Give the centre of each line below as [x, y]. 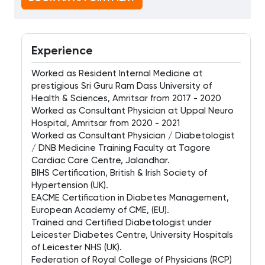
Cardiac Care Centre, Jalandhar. [101, 161]
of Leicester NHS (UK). [77, 248]
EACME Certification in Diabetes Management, [130, 198]
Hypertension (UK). [70, 185]
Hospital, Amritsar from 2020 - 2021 [106, 123]
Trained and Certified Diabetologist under [122, 223]
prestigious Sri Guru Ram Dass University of [122, 86]
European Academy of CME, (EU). [100, 210]
